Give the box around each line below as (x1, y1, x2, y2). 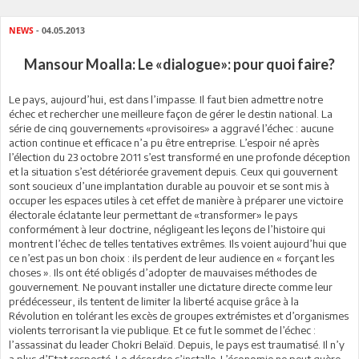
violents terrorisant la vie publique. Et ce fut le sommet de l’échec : (9, 324, 316, 337)
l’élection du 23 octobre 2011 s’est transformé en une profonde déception (9, 151, 350, 163)
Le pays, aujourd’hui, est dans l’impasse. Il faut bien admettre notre (9, 93, 323, 106)
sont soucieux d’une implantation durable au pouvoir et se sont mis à (9, 179, 329, 192)
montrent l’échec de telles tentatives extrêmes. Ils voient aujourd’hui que (9, 237, 346, 250)
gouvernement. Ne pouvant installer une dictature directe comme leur (9, 280, 333, 293)
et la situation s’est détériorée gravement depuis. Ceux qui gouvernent (9, 165, 337, 178)
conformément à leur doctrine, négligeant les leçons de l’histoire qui (9, 223, 325, 236)
